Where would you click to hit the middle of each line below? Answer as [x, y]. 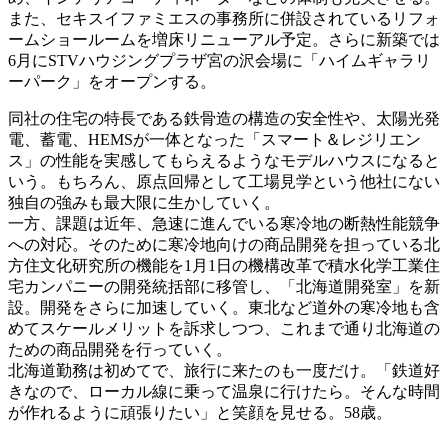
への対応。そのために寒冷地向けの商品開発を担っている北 [224, 244]
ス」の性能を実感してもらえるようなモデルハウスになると [224, 160]
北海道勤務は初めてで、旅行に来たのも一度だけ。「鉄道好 [224, 370]
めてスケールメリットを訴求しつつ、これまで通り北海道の [224, 328]
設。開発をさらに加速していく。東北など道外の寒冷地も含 [224, 307]
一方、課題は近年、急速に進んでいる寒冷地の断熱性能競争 [224, 223]
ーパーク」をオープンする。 [112, 81]
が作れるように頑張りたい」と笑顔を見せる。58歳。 [200, 412]
